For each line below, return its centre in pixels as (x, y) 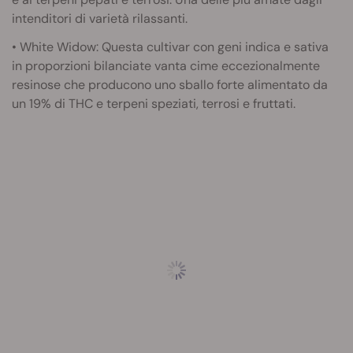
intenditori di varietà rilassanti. (100, 19)
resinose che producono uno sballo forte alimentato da (170, 85)
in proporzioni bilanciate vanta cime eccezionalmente (166, 66)
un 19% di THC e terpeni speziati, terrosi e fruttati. (154, 104)
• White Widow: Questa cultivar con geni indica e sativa (170, 47)
